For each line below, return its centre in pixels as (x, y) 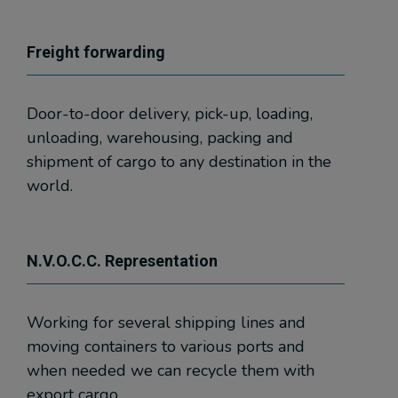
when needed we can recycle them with (171, 370)
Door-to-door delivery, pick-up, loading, (170, 114)
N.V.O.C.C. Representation (122, 261)
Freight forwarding (96, 52)
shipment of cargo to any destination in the (179, 162)
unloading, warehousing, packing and (160, 138)
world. (50, 186)
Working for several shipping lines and (166, 322)
